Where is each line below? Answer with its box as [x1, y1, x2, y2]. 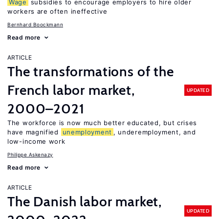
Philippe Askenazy [7, 152, 53, 157]
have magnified [7, 128, 61, 136]
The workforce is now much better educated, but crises [7, 119, 197, 127]
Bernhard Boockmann [7, 22, 63, 27]
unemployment [62, 128, 112, 136]
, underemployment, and [113, 128, 196, 136]
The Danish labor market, [7, 193, 162, 210]
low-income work [7, 137, 66, 145]
